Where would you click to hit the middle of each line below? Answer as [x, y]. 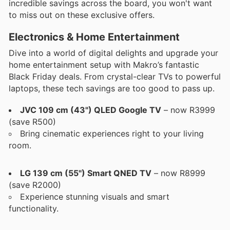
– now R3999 [188, 110]
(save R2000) [35, 185]
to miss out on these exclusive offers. [82, 15]
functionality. [34, 208]
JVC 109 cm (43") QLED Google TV [91, 110]
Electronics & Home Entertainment [94, 37]
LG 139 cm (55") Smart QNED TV [86, 173]
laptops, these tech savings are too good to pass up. [112, 88]
